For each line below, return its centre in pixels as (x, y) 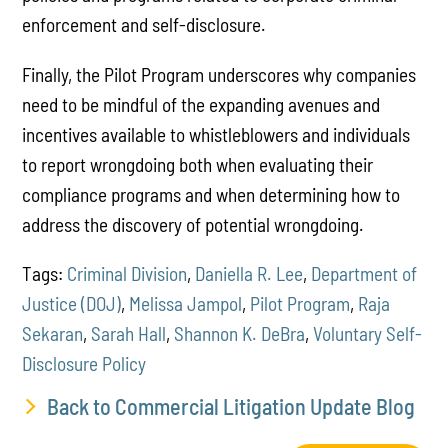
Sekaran (53, 333)
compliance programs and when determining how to (211, 194)
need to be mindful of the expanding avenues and (201, 104)
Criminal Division (127, 273)
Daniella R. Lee (249, 273)
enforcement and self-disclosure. (144, 25)
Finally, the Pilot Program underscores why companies (219, 74)
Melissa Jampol (186, 303)
